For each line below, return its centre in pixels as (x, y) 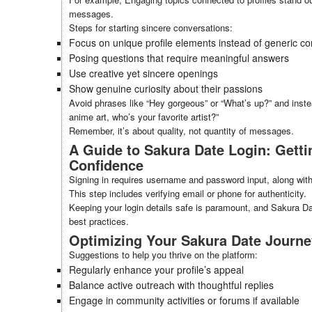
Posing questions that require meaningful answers (179, 58)
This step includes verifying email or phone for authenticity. (188, 193)
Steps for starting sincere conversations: (151, 28)
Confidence (106, 165)
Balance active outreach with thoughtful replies (171, 285)
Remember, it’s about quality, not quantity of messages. (181, 131)
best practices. (99, 221)
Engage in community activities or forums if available (184, 300)
